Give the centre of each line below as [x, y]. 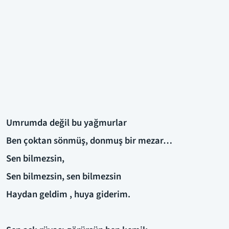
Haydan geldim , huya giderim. [68, 194]
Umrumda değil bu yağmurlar [66, 122]
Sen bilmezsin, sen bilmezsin [64, 176]
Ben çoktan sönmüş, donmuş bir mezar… [89, 140]
